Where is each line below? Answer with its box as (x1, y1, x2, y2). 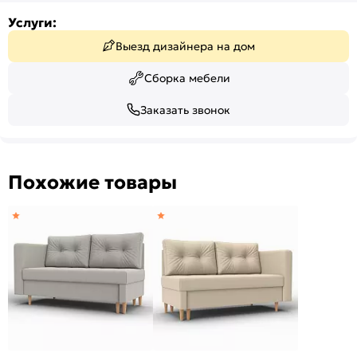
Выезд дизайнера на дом (116, 38, 255, 53)
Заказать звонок (140, 102, 230, 117)
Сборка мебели (144, 70, 230, 85)
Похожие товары (8, 170, 177, 194)
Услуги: (8, 14, 57, 30)
